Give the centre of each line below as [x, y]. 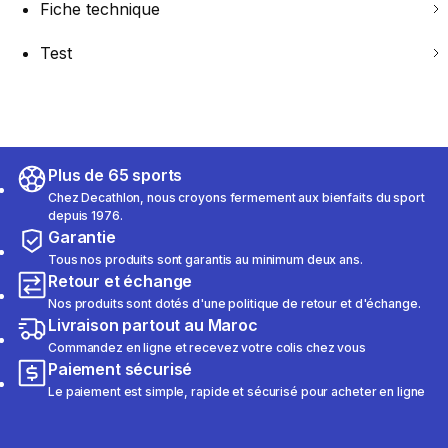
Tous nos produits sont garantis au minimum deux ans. [205, 260]
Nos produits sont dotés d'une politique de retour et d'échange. [234, 304]
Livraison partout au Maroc [153, 325]
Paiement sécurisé [120, 369]
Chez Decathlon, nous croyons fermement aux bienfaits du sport [236, 198]
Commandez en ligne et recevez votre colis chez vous [207, 348]
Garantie [82, 237]
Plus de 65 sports [115, 175]
